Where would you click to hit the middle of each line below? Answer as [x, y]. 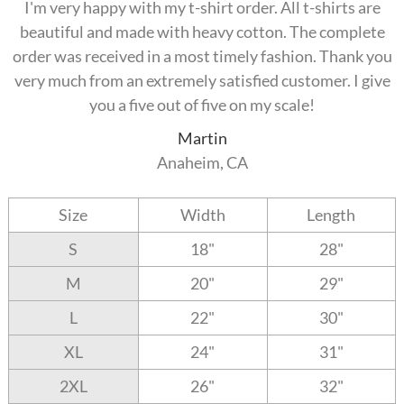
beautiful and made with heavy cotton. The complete [202, 32]
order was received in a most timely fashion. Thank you [202, 56]
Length [331, 215]
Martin [202, 138]
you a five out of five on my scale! [202, 105]
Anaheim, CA [202, 163]
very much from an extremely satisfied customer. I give [202, 81]
